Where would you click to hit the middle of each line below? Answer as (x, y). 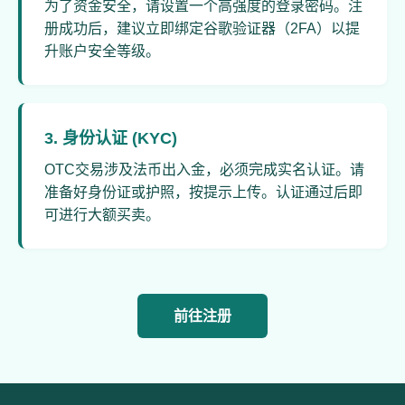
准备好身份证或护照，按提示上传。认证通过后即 (203, 192)
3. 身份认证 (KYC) (111, 138)
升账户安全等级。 (102, 51)
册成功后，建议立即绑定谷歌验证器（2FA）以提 (202, 28)
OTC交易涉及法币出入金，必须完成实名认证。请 (204, 170)
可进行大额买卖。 (102, 215)
